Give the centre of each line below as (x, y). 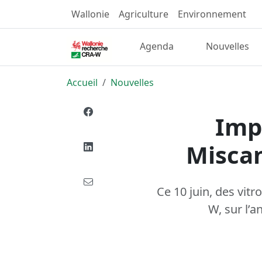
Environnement (212, 14)
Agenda (157, 46)
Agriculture (144, 14)
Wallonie (90, 14)
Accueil (82, 82)
